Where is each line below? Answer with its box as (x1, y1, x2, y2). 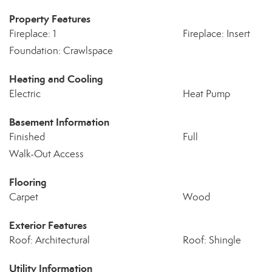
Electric (9, 87, 41, 100)
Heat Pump (182, 87, 230, 100)
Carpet (9, 191, 38, 203)
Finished (9, 131, 45, 143)
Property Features (9, 12, 90, 25)
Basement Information (9, 115, 109, 129)
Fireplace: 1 (9, 27, 56, 40)
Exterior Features (9, 219, 87, 232)
